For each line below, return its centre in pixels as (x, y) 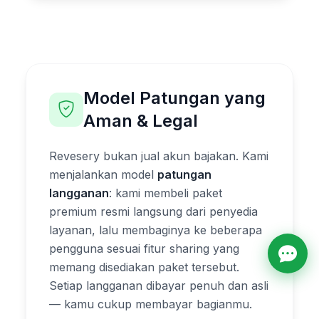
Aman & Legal (141, 120)
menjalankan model (103, 174)
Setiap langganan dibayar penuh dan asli (159, 285)
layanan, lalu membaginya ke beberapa (156, 230)
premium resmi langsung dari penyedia (153, 211)
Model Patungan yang (174, 98)
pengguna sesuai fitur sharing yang (144, 248)
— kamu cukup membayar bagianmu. (151, 304)
